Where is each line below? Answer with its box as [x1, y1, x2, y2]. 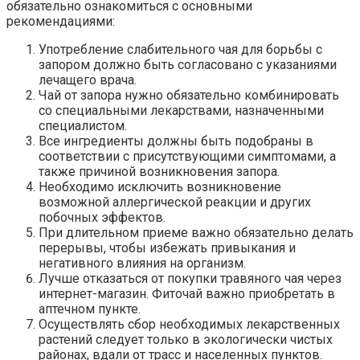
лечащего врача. [39, 72, 137, 88]
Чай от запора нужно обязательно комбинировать [39, 87, 339, 103]
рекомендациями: [6, 13, 115, 29]
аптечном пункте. [39, 301, 141, 317]
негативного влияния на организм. [39, 255, 246, 271]
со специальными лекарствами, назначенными [39, 102, 324, 118]
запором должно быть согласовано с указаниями [39, 56, 337, 72]
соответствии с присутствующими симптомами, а [39, 148, 336, 164]
